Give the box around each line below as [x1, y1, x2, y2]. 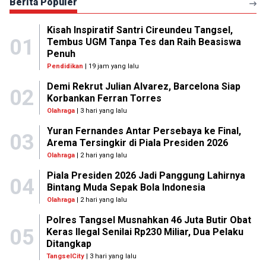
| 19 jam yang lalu [83, 62, 139, 70]
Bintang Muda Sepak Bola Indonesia [46, 182, 205, 193]
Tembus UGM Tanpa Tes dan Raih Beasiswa [46, 36, 241, 47]
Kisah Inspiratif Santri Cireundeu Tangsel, [46, 24, 233, 36]
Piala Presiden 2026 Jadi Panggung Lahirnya [46, 170, 245, 181]
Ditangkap [46, 238, 92, 249]
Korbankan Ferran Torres [46, 93, 161, 104]
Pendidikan [46, 62, 83, 70]
